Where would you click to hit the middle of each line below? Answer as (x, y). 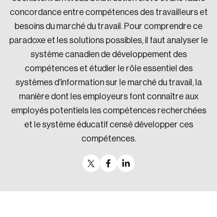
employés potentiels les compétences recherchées (108, 110)
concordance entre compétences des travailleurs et (108, 12)
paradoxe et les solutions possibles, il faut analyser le (108, 40)
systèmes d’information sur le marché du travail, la (108, 82)
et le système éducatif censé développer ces (108, 124)
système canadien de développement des (108, 54)
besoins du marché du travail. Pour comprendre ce (108, 26)
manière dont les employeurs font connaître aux (108, 96)
